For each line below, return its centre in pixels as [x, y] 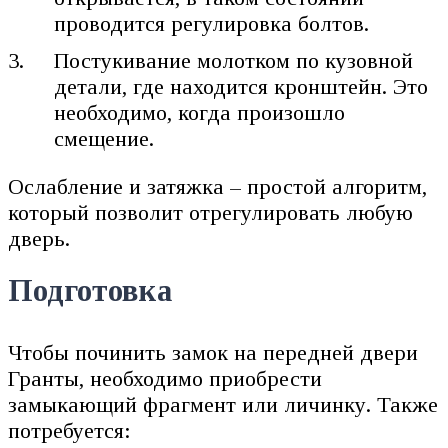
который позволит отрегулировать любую [210, 213]
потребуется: [69, 430]
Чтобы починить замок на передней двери [213, 352]
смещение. [104, 139]
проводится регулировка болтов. [212, 24]
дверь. [39, 239]
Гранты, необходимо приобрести [165, 378]
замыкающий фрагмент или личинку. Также [223, 404]
